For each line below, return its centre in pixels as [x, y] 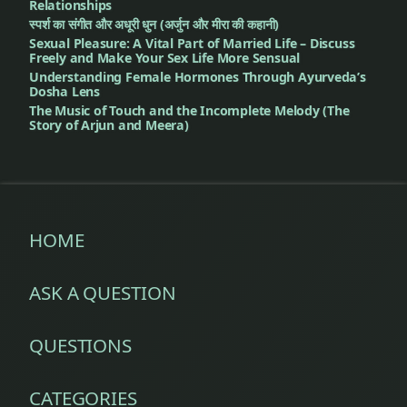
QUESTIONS [81, 346]
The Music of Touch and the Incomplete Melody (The [189, 111]
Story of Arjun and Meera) [109, 125]
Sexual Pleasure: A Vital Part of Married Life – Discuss [192, 44]
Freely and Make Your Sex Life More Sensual [165, 58]
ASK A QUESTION [103, 293]
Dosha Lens [65, 92]
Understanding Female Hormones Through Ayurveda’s [198, 77]
